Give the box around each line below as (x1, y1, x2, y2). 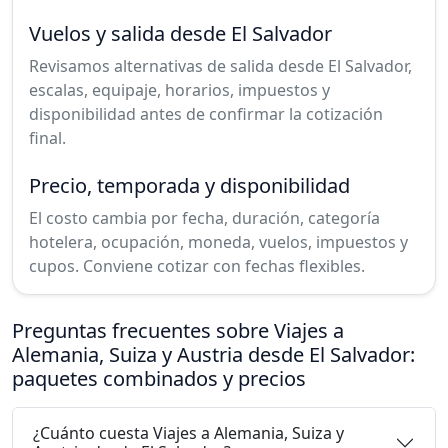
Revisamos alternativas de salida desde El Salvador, (29, 54, 412, 77)
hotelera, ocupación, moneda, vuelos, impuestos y (29, 230, 408, 253)
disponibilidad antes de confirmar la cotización (29, 102, 383, 125)
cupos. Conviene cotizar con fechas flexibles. (29, 254, 365, 277)
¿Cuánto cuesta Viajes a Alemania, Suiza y (33, 421, 344, 444)
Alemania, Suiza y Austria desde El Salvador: (12, 340, 415, 368)
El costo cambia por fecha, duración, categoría (29, 206, 380, 229)
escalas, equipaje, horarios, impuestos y (29, 78, 330, 101)
